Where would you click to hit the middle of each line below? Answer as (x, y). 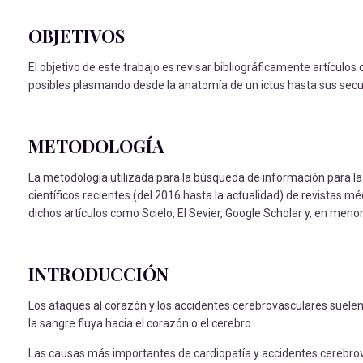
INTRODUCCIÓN (98, 274)
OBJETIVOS (77, 36)
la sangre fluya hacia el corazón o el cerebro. (141, 323)
